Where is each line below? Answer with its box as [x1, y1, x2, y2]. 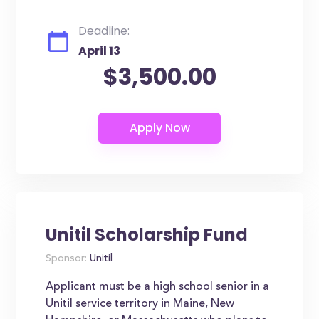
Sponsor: [46, 254, 88, 264]
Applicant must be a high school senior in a [46, 281, 270, 293]
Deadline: [78, 23, 130, 39]
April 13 [78, 43, 121, 59]
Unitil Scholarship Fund [46, 223, 249, 246]
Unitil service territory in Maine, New [46, 298, 235, 310]
